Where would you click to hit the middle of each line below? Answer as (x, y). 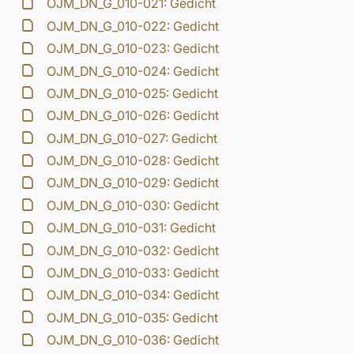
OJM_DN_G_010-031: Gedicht (132, 228)
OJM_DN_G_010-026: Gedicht (133, 116)
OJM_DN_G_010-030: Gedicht (133, 205)
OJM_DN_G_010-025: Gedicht (133, 93)
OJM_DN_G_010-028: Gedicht (133, 161)
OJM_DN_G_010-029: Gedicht (133, 183)
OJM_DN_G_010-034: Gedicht (133, 295)
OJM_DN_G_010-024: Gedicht (133, 71)
